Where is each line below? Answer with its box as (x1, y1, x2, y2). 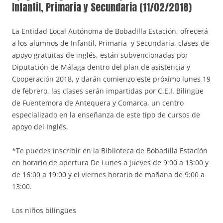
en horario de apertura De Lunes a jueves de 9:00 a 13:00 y (12, 158, 209, 168)
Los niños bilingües (12, 206, 76, 216)
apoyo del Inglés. (12, 122, 68, 132)
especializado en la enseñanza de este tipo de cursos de (12, 110, 200, 120)
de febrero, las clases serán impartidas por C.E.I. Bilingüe (12, 86, 204, 96)
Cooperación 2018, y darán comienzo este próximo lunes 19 (12, 74, 211, 84)
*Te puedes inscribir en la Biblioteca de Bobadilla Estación (12, 146, 208, 156)
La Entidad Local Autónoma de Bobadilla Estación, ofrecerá (12, 26, 208, 36)
